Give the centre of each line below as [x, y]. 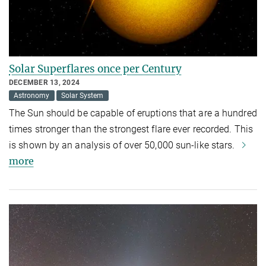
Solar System [83, 95]
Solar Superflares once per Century [95, 69]
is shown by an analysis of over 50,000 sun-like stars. [123, 145]
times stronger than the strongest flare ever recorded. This [131, 129]
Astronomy [32, 95]
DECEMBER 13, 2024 [45, 82]
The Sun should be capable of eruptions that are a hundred [133, 113]
